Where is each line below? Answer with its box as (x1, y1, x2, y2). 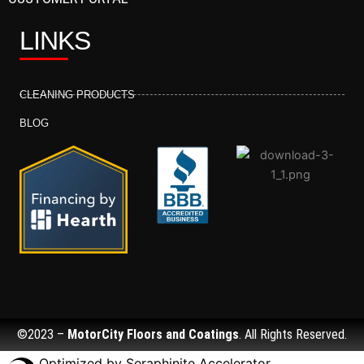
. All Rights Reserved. (239, 327, 347, 343)
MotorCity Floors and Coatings (67, 327, 239, 343)
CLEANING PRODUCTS (19, 88, 135, 101)
